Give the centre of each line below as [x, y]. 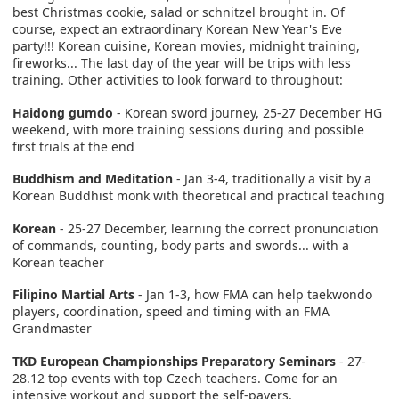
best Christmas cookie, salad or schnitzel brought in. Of [179, 12]
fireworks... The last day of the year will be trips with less [182, 63]
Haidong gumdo [63, 112]
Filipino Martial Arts [73, 295]
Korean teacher [58, 262]
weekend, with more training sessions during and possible [188, 129]
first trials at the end [73, 146]
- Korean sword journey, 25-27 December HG [248, 112]
